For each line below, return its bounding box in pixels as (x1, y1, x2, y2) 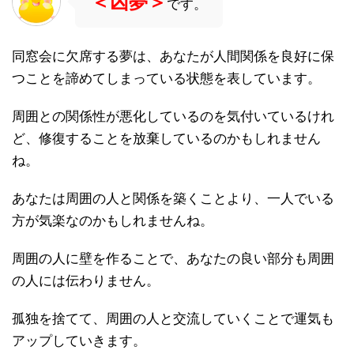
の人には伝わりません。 (12, 273, 160, 288)
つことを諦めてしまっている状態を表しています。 (12, 70, 321, 86)
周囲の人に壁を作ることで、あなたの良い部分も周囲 (12, 250, 334, 266)
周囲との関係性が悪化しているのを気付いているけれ (12, 108, 334, 124)
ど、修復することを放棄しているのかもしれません (12, 130, 321, 146)
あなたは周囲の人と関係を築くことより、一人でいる (12, 190, 334, 206)
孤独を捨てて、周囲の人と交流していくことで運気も (12, 311, 334, 326)
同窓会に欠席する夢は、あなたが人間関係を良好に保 (12, 48, 334, 64)
